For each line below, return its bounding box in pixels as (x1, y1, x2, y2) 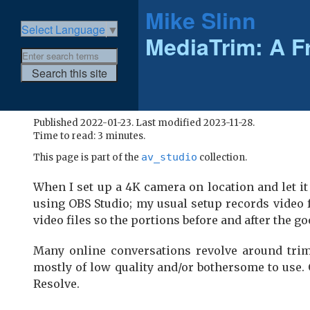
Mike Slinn (145, 4, 256, 36)
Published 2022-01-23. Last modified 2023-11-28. (33, 116, 255, 129)
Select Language (21, 21, 105, 38)
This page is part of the (33, 151, 141, 163)
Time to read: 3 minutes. (33, 129, 145, 142)
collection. (197, 151, 247, 163)
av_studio (141, 150, 197, 163)
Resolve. (33, 276, 80, 291)
